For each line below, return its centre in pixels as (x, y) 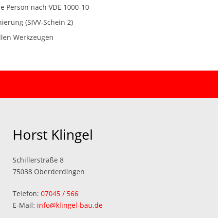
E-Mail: (25, 205)
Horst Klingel (53, 134)
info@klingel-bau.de (70, 205)
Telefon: (27, 193)
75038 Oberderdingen (48, 172)
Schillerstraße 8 (38, 160)
